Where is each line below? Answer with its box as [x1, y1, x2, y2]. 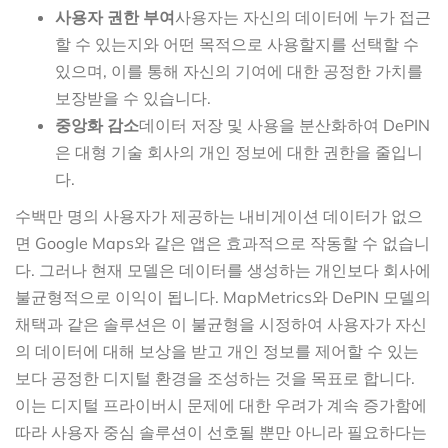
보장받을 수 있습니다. [55, 87, 211, 108]
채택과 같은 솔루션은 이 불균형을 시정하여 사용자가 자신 [15, 313, 427, 334]
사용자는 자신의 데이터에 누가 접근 [175, 6, 431, 27]
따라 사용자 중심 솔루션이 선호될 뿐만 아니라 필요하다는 [15, 421, 427, 442]
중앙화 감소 [55, 114, 139, 135]
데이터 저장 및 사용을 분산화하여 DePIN [139, 114, 430, 135]
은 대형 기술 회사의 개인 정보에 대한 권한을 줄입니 [55, 141, 423, 162]
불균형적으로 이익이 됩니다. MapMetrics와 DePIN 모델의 [15, 286, 431, 307]
